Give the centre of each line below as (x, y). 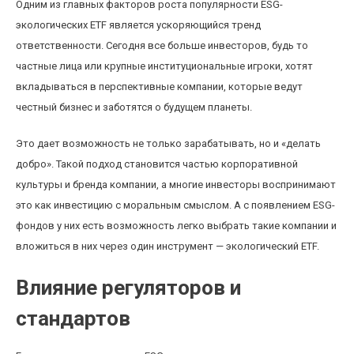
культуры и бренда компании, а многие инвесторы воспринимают (176, 185)
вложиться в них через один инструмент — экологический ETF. (168, 246)
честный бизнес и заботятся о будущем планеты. (134, 107)
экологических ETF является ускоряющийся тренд (138, 25)
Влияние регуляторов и (128, 288)
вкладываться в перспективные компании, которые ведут (159, 87)
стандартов (73, 318)
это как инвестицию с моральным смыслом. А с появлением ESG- (175, 205)
